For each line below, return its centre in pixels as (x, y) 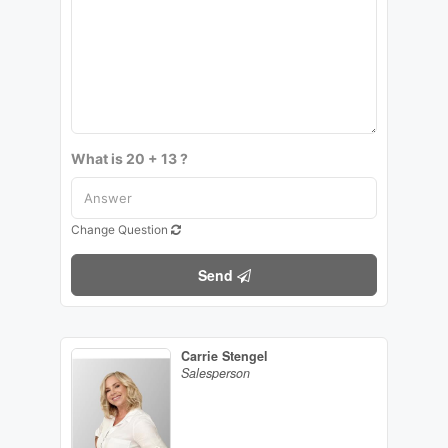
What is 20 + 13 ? (129, 159)
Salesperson (215, 373)
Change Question (120, 230)
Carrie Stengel (224, 356)
